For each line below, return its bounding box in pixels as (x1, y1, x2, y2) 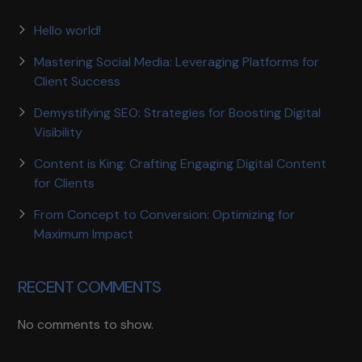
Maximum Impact (34, 225, 134, 242)
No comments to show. (18, 315, 154, 333)
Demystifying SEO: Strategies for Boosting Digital (34, 103, 322, 121)
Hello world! (34, 21, 102, 39)
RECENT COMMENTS (18, 276, 162, 297)
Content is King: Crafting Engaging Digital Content (34, 154, 327, 172)
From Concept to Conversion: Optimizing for (34, 205, 296, 223)
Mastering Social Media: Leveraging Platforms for (34, 53, 320, 70)
